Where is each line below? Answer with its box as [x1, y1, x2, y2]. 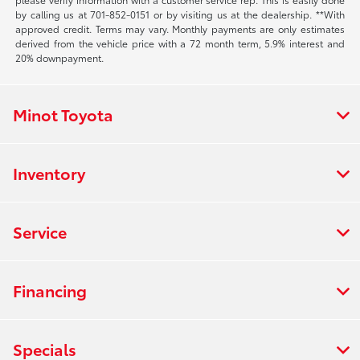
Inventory [13, 161, 85, 184]
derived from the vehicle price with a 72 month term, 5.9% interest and [15, 35, 345, 50]
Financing [13, 278, 87, 301]
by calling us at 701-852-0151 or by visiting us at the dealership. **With [15, 6, 345, 21]
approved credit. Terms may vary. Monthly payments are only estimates [15, 21, 345, 35]
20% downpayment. [15, 50, 104, 64]
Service [13, 219, 67, 243]
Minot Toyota [13, 102, 113, 125]
